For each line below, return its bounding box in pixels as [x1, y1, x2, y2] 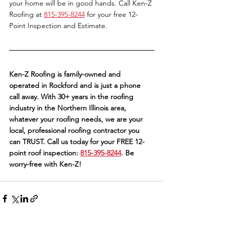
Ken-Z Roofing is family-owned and [9, 70, 123, 79]
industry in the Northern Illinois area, [9, 103, 128, 113]
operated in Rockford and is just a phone [9, 81, 143, 90]
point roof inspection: [9, 148, 80, 158]
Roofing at [9, 10, 44, 19]
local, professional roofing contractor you [9, 126, 142, 135]
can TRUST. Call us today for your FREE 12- [9, 137, 145, 147]
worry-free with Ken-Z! [9, 159, 81, 169]
